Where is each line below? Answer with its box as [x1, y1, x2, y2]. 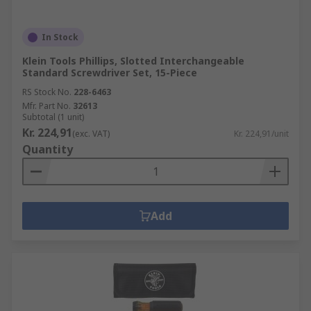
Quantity [22, 142, 73, 157]
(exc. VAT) [72, 128, 110, 140]
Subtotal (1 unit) [22, 111, 84, 123]
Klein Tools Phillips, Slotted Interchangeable [22, 54, 244, 67]
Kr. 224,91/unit [234, 128, 289, 140]
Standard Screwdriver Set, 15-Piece [22, 66, 197, 79]
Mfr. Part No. [22, 100, 71, 112]
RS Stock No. [22, 86, 72, 98]
